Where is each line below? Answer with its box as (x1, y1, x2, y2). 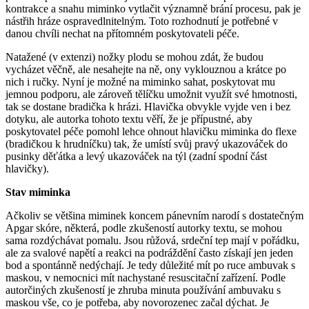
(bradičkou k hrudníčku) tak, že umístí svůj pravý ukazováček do (6, 137, 288, 150)
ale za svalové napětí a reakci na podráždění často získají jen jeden (6, 246, 293, 259)
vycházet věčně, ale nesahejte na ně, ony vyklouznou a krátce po (6, 63, 286, 75)
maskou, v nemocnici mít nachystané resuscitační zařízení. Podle (6, 271, 286, 283)
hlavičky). (6, 162, 49, 175)
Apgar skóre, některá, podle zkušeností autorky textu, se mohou (6, 221, 282, 234)
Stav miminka (6, 186, 70, 198)
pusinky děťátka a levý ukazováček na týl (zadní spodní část (6, 150, 267, 162)
